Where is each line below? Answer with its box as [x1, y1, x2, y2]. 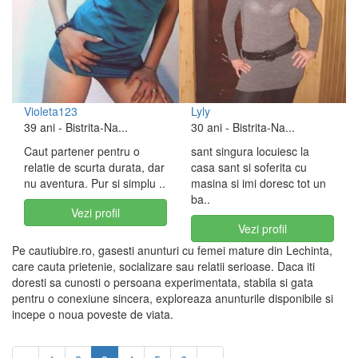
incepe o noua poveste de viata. [12, 306, 173, 322]
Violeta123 [24, 103, 78, 119]
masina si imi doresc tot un [191, 175, 326, 191]
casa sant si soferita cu [191, 159, 307, 175]
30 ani [191, 119, 222, 135]
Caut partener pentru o [24, 143, 140, 159]
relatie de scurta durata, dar [24, 159, 165, 175]
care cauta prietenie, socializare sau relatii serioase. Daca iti [12, 258, 315, 274]
